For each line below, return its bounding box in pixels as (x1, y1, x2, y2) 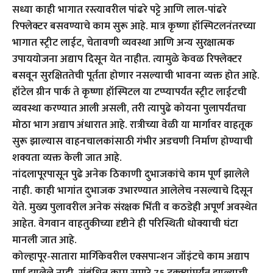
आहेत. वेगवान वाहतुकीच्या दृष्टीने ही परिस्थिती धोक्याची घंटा (12, 214, 238, 232)
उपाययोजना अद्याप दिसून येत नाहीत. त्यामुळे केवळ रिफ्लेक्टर (12, 50, 242, 68)
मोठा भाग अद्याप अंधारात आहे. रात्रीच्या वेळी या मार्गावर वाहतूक (12, 116, 253, 133)
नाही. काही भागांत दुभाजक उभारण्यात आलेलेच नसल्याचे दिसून (12, 182, 253, 199)
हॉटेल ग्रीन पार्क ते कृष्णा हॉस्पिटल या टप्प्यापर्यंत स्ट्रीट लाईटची (12, 83, 247, 101)
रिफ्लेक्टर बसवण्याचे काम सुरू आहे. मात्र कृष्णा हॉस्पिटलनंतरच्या (12, 17, 256, 35)
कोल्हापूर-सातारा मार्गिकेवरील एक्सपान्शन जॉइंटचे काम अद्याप (12, 247, 249, 265)
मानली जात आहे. (12, 231, 77, 249)
